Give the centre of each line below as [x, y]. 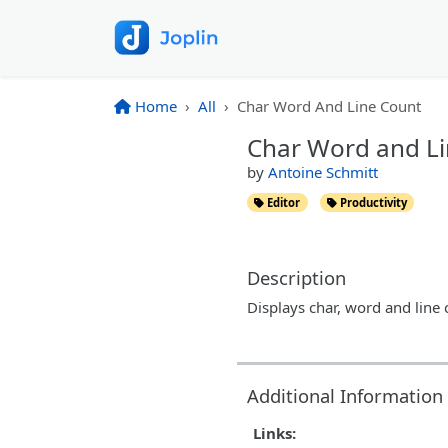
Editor [282, 202]
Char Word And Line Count [329, 105]
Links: [274, 432]
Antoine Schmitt [323, 171]
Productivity [371, 202]
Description [296, 277]
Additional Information [345, 395]
